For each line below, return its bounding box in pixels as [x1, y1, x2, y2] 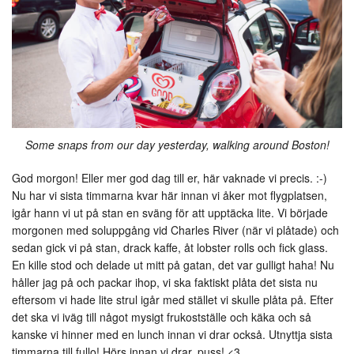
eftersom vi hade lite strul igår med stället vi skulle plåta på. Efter [12, 292, 333, 308]
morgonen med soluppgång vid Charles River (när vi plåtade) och [12, 222, 339, 239]
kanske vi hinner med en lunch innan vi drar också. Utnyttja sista [12, 326, 333, 343]
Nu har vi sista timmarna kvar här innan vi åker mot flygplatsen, [12, 187, 327, 204]
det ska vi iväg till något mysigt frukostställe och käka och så [12, 309, 311, 326]
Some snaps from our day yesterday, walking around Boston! [24, 137, 330, 153]
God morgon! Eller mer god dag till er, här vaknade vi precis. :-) [12, 170, 327, 186]
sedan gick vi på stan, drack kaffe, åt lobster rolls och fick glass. [12, 239, 328, 256]
